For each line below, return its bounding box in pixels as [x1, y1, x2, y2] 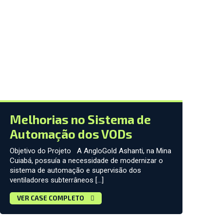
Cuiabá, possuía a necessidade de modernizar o [9, 156, 163, 165]
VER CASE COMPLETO [17, 194, 86, 202]
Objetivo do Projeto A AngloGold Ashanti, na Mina [9, 146, 171, 156]
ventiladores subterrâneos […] [9, 176, 104, 185]
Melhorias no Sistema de [9, 112, 151, 127]
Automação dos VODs [9, 127, 132, 142]
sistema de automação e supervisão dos [9, 166, 141, 175]
